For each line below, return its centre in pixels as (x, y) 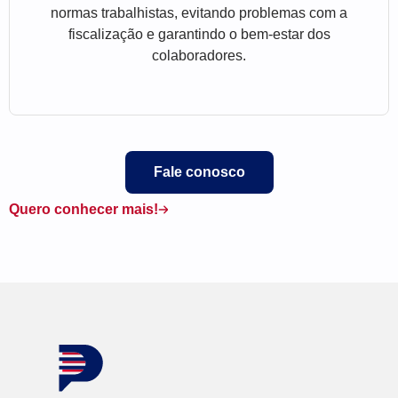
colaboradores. (199, 56)
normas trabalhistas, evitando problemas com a (199, 13)
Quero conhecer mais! (84, 210)
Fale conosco (199, 172)
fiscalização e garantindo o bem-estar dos (199, 35)
